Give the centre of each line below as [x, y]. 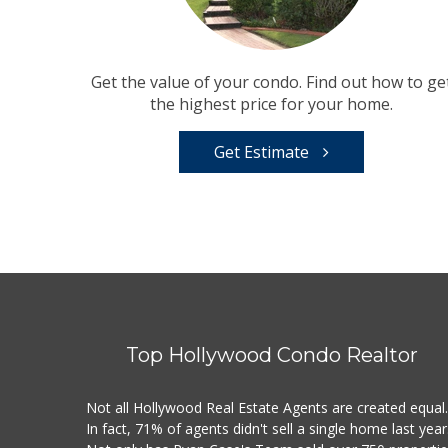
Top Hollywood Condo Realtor [271, 354]
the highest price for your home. [272, 103]
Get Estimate [264, 151]
